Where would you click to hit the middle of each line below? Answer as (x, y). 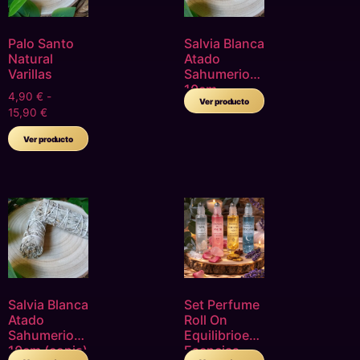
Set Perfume (222, 305)
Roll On (206, 320)
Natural (31, 59)
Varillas (30, 74)
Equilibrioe (217, 335)
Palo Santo (41, 44)
